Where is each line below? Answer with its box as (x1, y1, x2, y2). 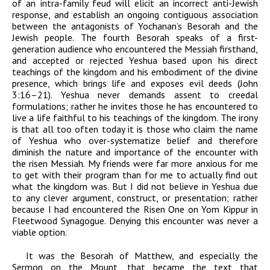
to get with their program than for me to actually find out (12, 169, 258, 181)
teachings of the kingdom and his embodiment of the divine (12, 66, 258, 78)
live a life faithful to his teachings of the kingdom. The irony (12, 111, 258, 124)
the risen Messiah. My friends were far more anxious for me (12, 157, 258, 170)
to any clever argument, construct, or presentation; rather (12, 192, 258, 204)
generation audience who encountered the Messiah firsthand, (12, 43, 258, 55)
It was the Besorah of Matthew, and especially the (26, 250, 258, 262)
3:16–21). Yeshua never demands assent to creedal (12, 89, 258, 101)
